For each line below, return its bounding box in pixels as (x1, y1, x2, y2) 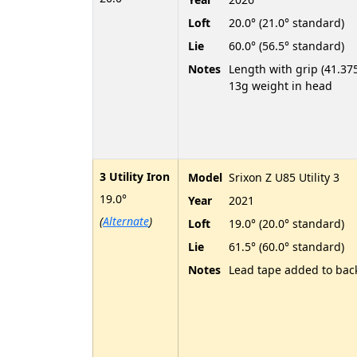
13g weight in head (229, 77, 332, 93)
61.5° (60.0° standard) (229, 238, 344, 254)
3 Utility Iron (100, 168, 170, 184)
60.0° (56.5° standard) (229, 37, 344, 53)
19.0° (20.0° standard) (229, 215, 344, 231)
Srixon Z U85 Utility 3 (229, 169, 339, 185)
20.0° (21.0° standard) (229, 14, 344, 30)
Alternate (103, 213, 149, 229)
